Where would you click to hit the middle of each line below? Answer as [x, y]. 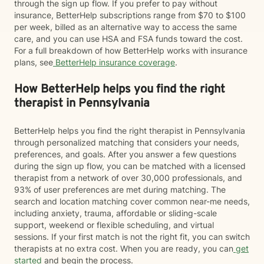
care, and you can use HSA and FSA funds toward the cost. [128, 39]
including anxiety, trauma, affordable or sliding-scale [115, 213]
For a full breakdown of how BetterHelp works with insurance [131, 50]
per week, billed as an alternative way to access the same [126, 27]
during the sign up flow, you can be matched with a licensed [130, 166]
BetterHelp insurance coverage [114, 62]
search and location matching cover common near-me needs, [132, 201]
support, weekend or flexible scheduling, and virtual [114, 225]
